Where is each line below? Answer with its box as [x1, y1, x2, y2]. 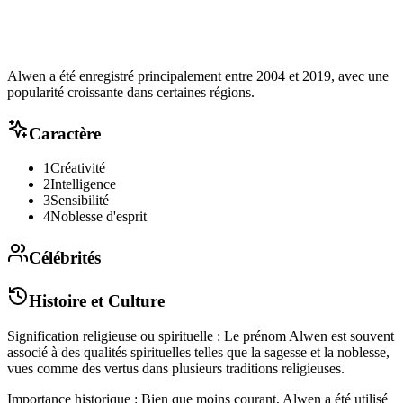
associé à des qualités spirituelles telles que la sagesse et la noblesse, [7, 344, 390, 360]
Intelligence [50, 176, 116, 193]
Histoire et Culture [29, 291, 165, 310]
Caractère [29, 123, 101, 143]
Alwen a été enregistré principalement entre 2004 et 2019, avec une [7, 68, 389, 84]
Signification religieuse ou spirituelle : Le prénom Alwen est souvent [7, 327, 394, 344]
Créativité [50, 160, 105, 176]
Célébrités [29, 248, 101, 268]
